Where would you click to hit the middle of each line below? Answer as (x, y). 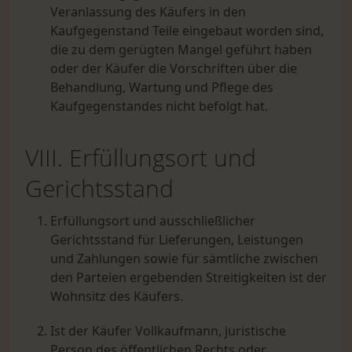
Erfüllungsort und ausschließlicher (153, 221)
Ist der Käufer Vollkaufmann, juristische (168, 331)
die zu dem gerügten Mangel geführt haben (181, 49)
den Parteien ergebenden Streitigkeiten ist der (189, 277)
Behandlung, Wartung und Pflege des (162, 87)
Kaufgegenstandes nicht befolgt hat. (159, 106)
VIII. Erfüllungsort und (141, 158)
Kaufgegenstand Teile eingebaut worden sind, (187, 31)
